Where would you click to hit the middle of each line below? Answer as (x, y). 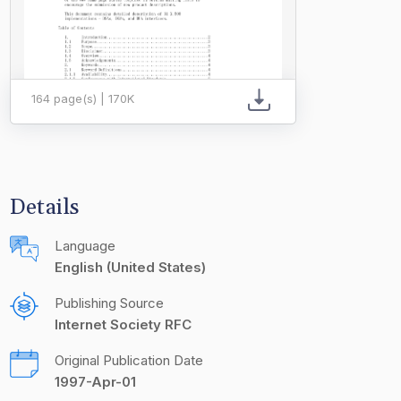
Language (85, 246)
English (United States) (130, 267)
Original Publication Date (129, 360)
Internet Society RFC (123, 324)
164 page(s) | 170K (83, 98)
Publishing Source (109, 303)
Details (45, 208)
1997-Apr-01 (95, 382)
